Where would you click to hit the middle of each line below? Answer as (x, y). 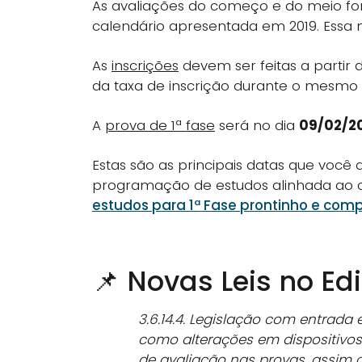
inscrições (145, 65)
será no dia (257, 125)
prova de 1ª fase (160, 125)
